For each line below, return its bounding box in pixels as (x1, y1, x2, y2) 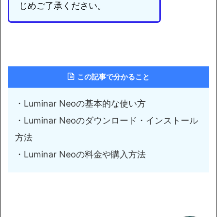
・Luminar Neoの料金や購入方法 (15, 149, 146, 159)
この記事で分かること (77, 72, 150, 81)
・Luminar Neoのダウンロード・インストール (15, 115, 198, 125)
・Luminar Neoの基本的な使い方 (15, 98, 146, 108)
